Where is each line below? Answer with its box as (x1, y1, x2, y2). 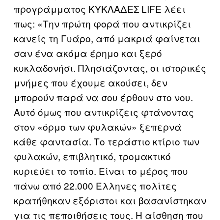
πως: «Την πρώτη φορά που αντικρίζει (14, 17, 191, 30)
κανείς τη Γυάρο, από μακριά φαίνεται (14, 31, 200, 45)
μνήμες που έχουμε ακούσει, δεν (14, 76, 167, 89)
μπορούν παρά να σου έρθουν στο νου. (14, 90, 193, 104)
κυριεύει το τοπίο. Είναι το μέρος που (14, 164, 188, 177)
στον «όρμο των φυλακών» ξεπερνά (14, 120, 182, 133)
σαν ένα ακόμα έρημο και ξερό (14, 46, 162, 59)
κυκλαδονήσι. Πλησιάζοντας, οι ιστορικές (14, 61, 206, 74)
